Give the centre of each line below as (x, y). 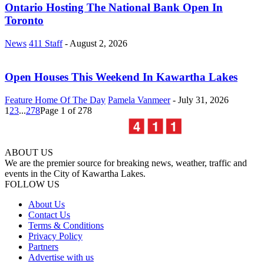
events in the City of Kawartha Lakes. (75, 173)
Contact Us (49, 214)
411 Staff (46, 44)
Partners (43, 246)
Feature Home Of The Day (55, 100)
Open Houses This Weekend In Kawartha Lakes (121, 77)
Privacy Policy (55, 236)
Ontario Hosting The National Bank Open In (114, 8)
